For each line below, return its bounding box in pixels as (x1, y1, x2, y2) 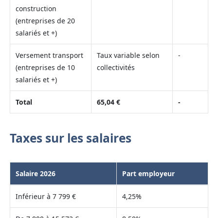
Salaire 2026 (15, 168, 55, 178)
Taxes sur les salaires (10, 129, 131, 146)
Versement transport (15, 50, 83, 60)
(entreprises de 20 (15, 16, 75, 25)
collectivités (96, 62, 135, 72)
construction (15, 3, 56, 13)
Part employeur (122, 168, 175, 178)
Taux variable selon (96, 50, 160, 60)
